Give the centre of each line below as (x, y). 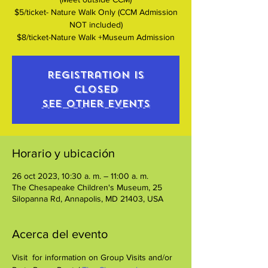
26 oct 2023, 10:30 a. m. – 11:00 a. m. (80, 176)
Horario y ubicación (63, 153)
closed (96, 89)
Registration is (96, 75)
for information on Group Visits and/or (102, 257)
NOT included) (96, 24)
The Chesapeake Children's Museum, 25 (87, 187)
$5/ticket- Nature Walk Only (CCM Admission (96, 12)
